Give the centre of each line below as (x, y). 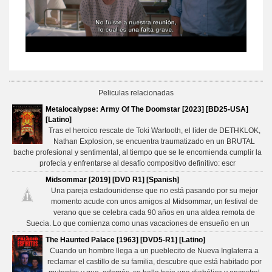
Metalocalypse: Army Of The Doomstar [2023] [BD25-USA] (147, 110)
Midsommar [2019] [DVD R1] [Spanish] (112, 180)
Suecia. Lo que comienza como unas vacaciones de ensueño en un (138, 224)
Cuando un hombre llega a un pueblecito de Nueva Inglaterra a (154, 251)
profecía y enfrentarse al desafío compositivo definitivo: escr (138, 164)
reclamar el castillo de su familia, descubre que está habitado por (154, 262)
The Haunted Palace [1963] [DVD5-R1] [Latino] (125, 240)
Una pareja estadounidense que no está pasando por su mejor (154, 191)
